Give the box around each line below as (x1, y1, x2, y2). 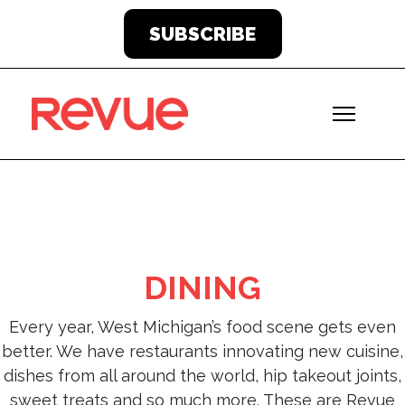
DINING (144, 268, 261, 306)
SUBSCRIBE (149, 23, 256, 45)
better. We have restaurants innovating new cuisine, (2, 342, 403, 361)
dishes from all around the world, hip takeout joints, (4, 366, 401, 385)
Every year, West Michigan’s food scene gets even (9, 317, 396, 336)
